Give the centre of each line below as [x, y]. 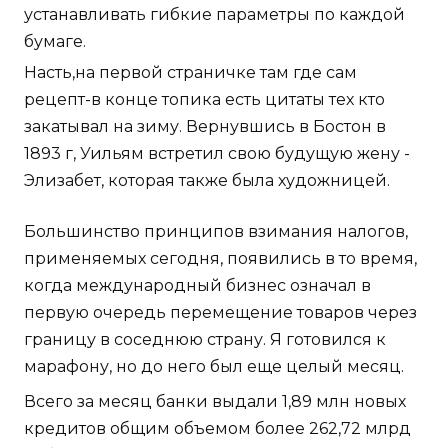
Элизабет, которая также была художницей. [207, 181]
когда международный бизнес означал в [197, 286]
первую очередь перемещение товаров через [220, 313]
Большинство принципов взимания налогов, [216, 232]
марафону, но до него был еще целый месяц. [214, 367]
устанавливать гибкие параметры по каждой [214, 15]
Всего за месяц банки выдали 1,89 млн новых [215, 402]
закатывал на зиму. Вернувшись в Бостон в [205, 127]
